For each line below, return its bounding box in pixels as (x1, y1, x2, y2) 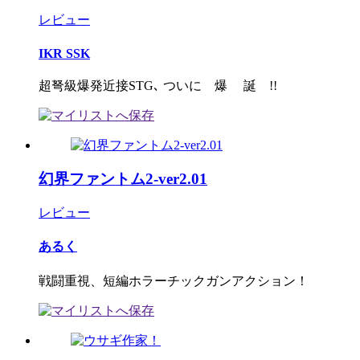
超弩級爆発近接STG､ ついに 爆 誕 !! (39, 78, 277, 92)
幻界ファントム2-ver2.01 (39, 170, 207, 188)
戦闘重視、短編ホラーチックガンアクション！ (39, 273, 309, 288)
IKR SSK (39, 46, 90, 60)
